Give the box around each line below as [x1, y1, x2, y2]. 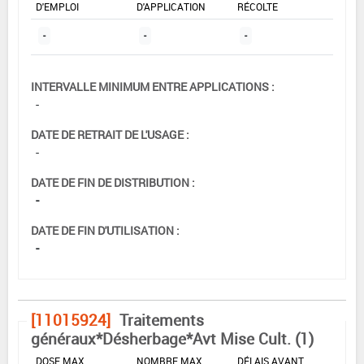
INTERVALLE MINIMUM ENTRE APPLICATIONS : [31, 78, 275, 94]
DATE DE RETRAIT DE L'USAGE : [31, 126, 189, 142]
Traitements [119, 309, 204, 331]
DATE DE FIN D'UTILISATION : [31, 222, 180, 238]
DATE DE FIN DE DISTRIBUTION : [31, 174, 195, 190]
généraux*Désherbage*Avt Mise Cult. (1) [31, 327, 314, 349]
